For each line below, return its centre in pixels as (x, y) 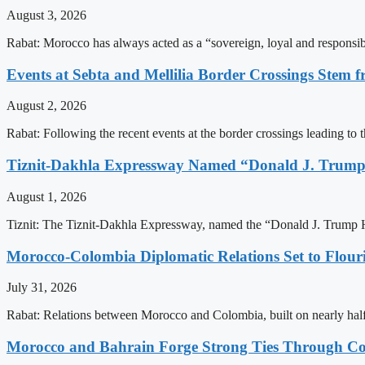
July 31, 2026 (42, 288)
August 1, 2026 (46, 196)
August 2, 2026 (46, 106)
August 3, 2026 (46, 15)
